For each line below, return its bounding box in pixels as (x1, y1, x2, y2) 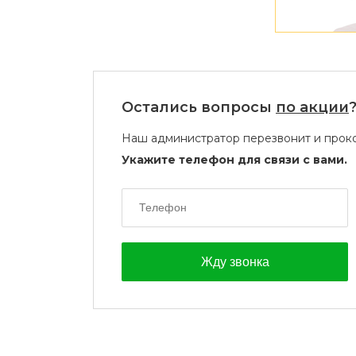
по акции (276, 99, 349, 116)
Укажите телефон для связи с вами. (122, 153, 347, 167)
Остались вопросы (122, 99, 276, 116)
